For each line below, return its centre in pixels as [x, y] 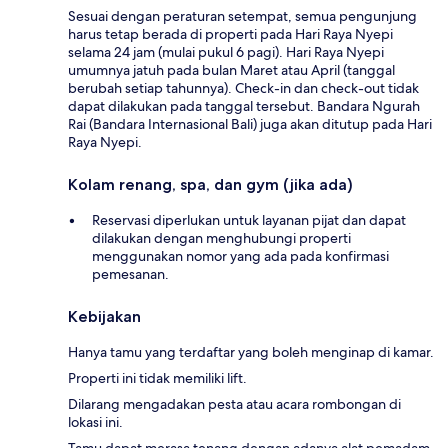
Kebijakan [104, 317]
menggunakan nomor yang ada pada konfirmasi [240, 256]
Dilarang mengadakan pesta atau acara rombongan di [234, 404]
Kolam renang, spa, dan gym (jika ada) [210, 185]
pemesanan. [130, 274]
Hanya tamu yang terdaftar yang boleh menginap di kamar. [251, 352]
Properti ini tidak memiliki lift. [157, 378]
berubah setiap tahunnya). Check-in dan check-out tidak [243, 88]
